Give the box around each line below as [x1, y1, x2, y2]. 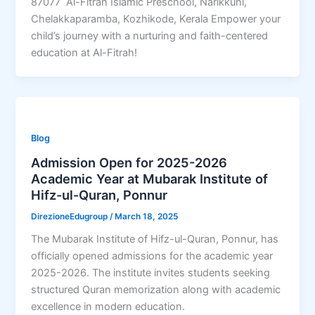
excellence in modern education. [31, 300, 186, 314]
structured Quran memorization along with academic [31, 283, 281, 297]
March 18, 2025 [115, 211, 179, 221]
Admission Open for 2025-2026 [31, 154, 228, 170]
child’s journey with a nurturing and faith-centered [31, 30, 269, 43]
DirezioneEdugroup [31, 211, 110, 221]
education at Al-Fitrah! [31, 46, 138, 60]
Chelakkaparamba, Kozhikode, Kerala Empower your [31, 13, 281, 26]
